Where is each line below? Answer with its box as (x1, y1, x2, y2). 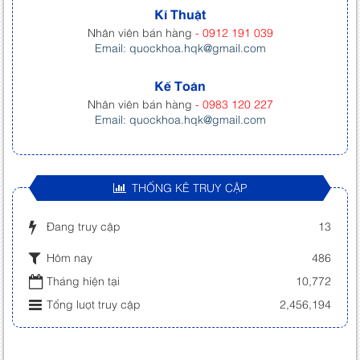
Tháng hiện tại (47, 272, 120, 288)
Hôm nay (47, 249, 92, 264)
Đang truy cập (47, 218, 121, 234)
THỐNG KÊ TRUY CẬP (131, 179, 247, 195)
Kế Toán (154, 76, 206, 95)
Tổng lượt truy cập (47, 296, 141, 312)
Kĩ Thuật (154, 5, 206, 23)
